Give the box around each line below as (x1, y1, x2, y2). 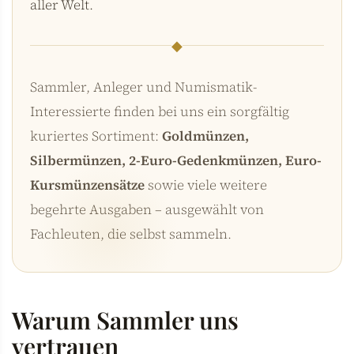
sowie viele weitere (145, 175, 267, 194)
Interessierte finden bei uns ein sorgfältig (30, 101, 289, 121)
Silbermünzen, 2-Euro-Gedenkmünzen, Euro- (30, 150, 322, 170)
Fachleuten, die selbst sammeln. (30, 224, 232, 243)
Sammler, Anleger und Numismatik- (30, 77, 257, 96)
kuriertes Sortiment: (30, 126, 162, 145)
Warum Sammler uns (12, 303, 239, 336)
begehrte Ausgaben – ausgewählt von (30, 199, 264, 219)
